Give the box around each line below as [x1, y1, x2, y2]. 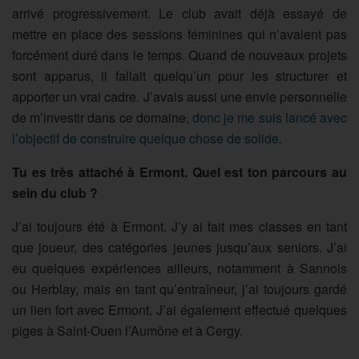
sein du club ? [12, 183, 98, 202]
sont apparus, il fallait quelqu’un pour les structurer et [12, 66, 347, 85]
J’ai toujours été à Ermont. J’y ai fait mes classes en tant [12, 216, 347, 236]
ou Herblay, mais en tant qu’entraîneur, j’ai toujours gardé [12, 279, 347, 298]
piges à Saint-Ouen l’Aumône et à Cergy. [12, 321, 243, 340]
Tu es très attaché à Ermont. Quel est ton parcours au [12, 162, 347, 181]
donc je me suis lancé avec [188, 107, 348, 127]
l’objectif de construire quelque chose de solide [12, 128, 279, 147]
